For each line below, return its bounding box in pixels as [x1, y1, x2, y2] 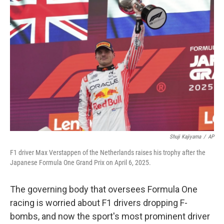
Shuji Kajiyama [169, 133, 201, 140]
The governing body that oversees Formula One [10, 184, 197, 194]
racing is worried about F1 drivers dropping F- [10, 197, 187, 208]
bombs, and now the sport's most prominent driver [10, 211, 210, 221]
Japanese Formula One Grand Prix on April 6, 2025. [10, 158, 151, 166]
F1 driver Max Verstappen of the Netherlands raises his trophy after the [10, 148, 205, 156]
